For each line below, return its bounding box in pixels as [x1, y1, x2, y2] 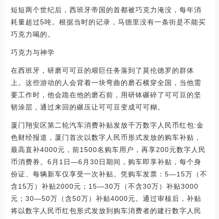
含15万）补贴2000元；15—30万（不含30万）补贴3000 [10, 182, 198, 190]
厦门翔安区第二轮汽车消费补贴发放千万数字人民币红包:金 [10, 121, 204, 129]
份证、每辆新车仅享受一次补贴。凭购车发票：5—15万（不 [10, 170, 207, 178]
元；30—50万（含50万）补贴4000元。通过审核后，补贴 [10, 194, 201, 202]
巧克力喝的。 [10, 30, 55, 38]
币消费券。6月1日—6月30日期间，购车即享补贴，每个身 [10, 157, 201, 166]
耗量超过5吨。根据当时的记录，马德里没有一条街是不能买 [10, 18, 206, 26]
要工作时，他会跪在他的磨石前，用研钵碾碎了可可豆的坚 [10, 90, 201, 99]
